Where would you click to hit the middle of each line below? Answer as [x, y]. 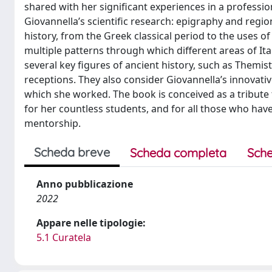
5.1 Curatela [64, 237]
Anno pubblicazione [85, 184]
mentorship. [53, 123]
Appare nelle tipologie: [91, 223]
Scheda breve [72, 152]
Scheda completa [178, 152]
